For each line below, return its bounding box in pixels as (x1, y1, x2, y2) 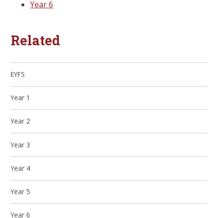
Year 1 (11, 93, 31, 103)
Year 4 (11, 163, 31, 173)
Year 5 (11, 187, 31, 197)
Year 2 (11, 116, 31, 126)
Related (11, 31, 61, 49)
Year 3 (11, 140, 31, 149)
